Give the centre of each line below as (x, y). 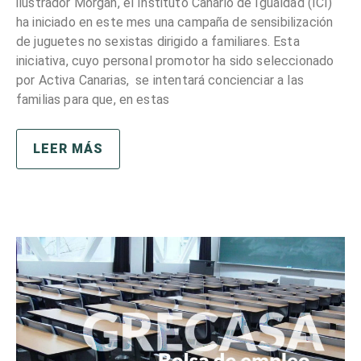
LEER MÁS (68, 148)
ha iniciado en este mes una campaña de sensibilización (175, 22)
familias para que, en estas (93, 99)
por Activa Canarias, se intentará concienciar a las (160, 80)
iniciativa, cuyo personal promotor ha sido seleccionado (175, 60)
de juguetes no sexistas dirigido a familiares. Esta (160, 41)
